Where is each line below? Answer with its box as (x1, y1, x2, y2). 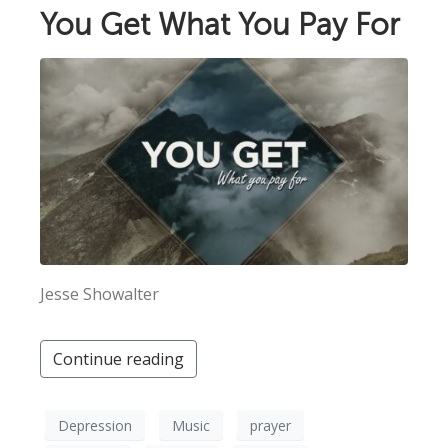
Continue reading (53, 348, 184, 371)
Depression (58, 415, 132, 435)
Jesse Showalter (40, 283, 159, 306)
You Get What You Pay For (40, 7, 400, 42)
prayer (250, 415, 291, 435)
